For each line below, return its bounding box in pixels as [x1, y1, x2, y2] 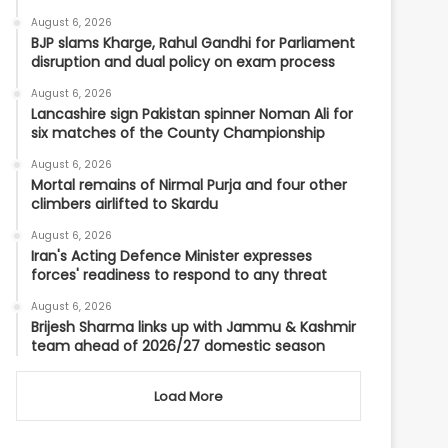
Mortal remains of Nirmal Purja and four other [31, 175, 348, 195]
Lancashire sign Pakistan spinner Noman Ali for [31, 104, 354, 124]
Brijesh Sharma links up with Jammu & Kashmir [31, 317, 357, 337]
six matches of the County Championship [31, 123, 326, 143]
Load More [154, 387, 223, 406]
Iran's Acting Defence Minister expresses [31, 246, 313, 266]
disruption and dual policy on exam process [31, 52, 336, 72]
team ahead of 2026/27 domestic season [31, 336, 326, 356]
